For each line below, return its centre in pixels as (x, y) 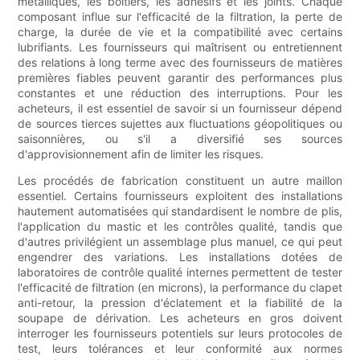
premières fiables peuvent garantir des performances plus (180, 78)
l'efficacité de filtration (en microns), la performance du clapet (180, 288)
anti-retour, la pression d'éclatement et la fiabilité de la (180, 303)
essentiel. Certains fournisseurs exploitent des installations (180, 196)
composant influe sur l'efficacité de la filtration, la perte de (180, 17)
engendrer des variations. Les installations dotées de (180, 257)
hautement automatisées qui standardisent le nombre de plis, (180, 211)
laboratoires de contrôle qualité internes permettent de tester (180, 272)
